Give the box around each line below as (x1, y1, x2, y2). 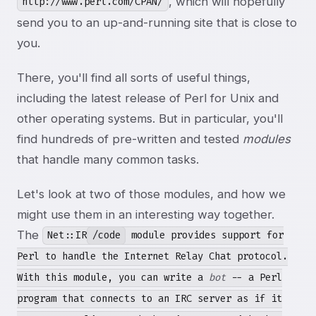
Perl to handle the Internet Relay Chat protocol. (17, 250, 288, 264)
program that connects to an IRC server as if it (17, 292, 282, 306)
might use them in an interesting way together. (17, 207, 274, 221)
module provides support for (126, 229, 284, 243)
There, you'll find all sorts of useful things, (17, 70, 250, 85)
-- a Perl (226, 271, 282, 285)
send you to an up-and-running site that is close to (17, 15, 297, 30)
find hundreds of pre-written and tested (17, 131, 243, 146)
